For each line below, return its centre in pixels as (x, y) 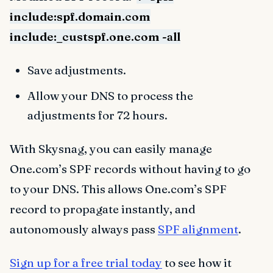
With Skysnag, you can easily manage (111, 148)
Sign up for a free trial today (86, 263)
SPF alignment (198, 229)
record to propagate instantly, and (103, 209)
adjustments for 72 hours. (97, 115)
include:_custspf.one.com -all (95, 36)
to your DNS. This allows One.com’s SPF (118, 189)
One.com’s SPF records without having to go (130, 168)
